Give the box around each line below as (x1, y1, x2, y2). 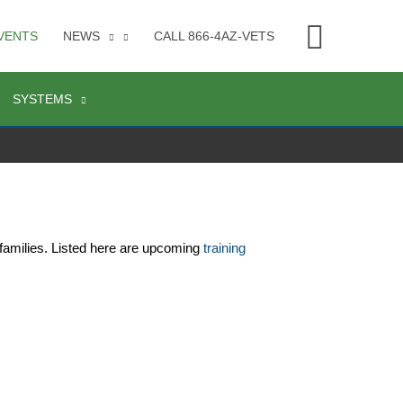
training (203, 241, 246, 255)
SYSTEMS (13, 92, 72, 106)
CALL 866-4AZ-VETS (154, 29, 274, 43)
